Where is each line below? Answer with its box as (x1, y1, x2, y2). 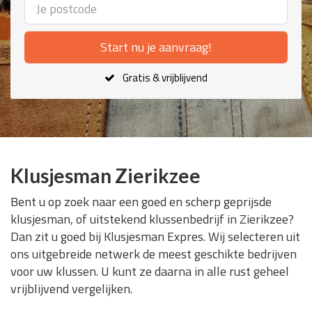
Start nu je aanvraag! (100, 38, 212, 56)
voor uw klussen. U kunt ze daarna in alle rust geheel (10, 262, 289, 281)
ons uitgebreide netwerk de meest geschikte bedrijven (10, 244, 297, 263)
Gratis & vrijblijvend (123, 70, 208, 86)
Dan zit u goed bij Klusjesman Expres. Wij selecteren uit (10, 227, 300, 246)
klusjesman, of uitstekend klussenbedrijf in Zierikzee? (10, 210, 294, 228)
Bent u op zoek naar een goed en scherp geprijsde (10, 192, 272, 211)
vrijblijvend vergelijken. (10, 279, 132, 298)
